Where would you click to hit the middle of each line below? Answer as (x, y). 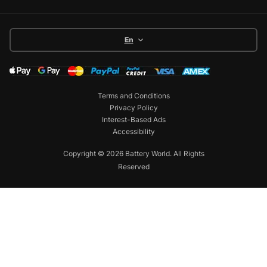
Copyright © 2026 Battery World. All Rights (133, 154)
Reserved (133, 167)
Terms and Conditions (133, 96)
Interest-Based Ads (133, 120)
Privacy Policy (133, 108)
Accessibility (133, 132)
